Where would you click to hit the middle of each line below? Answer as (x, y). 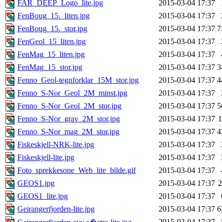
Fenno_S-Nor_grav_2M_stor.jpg (69, 119)
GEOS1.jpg (36, 183)
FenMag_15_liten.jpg (51, 55)
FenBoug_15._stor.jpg (52, 29)
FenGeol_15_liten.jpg (52, 42)
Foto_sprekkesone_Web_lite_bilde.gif (77, 170)
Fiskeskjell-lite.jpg (46, 158)
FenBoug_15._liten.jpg (54, 16)
